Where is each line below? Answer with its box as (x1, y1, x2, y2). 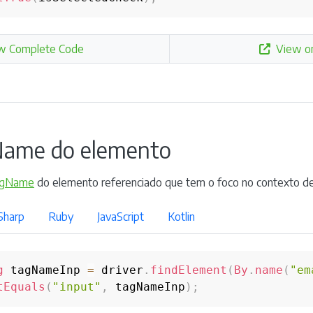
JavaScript (97, 210, 144, 224)
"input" (52, 280, 101, 293)
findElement (150, 263, 227, 277)
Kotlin (168, 210, 195, 224)
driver (94, 263, 143, 277)
